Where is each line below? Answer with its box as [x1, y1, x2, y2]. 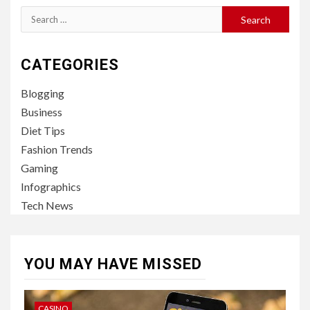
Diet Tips [21, 124, 65, 137]
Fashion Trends [21, 143, 93, 156]
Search [20, 8, 55, 21]
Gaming [21, 161, 58, 174]
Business [21, 105, 62, 118]
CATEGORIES [21, 56, 119, 73]
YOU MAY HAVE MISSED [24, 255, 202, 273]
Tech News [21, 199, 73, 212]
